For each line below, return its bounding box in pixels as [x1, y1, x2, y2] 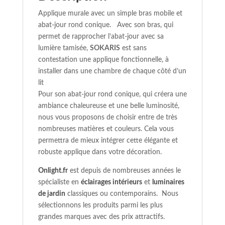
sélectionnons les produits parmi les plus [38, 202, 163, 209]
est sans [120, 45, 147, 52]
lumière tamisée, [38, 45, 90, 52]
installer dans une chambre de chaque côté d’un [38, 68, 186, 75]
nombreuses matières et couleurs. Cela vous [38, 126, 174, 133]
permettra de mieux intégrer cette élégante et [38, 137, 178, 145]
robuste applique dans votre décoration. [38, 149, 162, 156]
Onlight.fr [38, 167, 68, 175]
